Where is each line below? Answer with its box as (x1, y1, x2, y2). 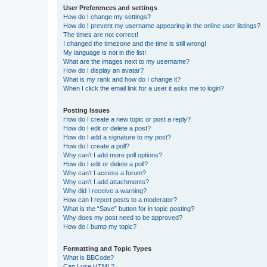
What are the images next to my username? (63, 58, 190, 65)
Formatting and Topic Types (63, 245, 151, 252)
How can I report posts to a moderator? (63, 196, 177, 203)
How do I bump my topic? (63, 223, 136, 230)
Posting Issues (63, 107, 110, 114)
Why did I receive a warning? (63, 187, 147, 194)
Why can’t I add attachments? (63, 178, 149, 185)
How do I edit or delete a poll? (63, 160, 148, 167)
